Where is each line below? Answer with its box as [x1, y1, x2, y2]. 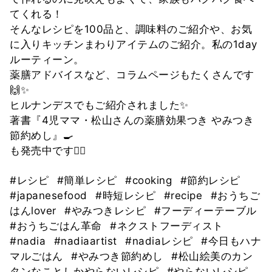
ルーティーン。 [10, 53, 84, 66]
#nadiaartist [53, 234, 120, 247]
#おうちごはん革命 [10, 219, 105, 232]
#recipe [163, 189, 206, 202]
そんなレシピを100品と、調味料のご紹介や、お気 [10, 22, 252, 35]
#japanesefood [10, 189, 90, 202]
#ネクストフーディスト [110, 219, 223, 232]
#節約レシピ [180, 174, 240, 186]
